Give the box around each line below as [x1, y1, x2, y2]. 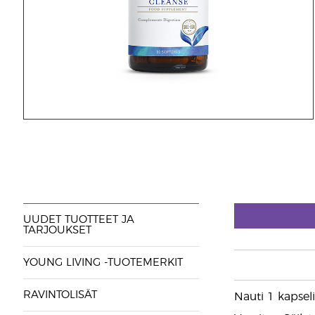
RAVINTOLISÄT [22, 290, 97, 300]
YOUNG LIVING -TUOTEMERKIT [22, 257, 183, 268]
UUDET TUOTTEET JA [22, 214, 134, 225]
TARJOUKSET [22, 225, 91, 236]
